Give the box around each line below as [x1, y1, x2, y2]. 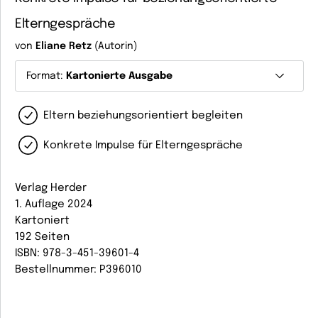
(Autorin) [92, 41, 137, 51]
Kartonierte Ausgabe [66, 71, 172, 81]
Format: [26, 71, 66, 81]
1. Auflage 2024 [15, 199, 92, 210]
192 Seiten [15, 231, 70, 243]
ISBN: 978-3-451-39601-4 [15, 248, 139, 259]
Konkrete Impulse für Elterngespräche [43, 140, 243, 151]
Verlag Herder [15, 182, 87, 194]
